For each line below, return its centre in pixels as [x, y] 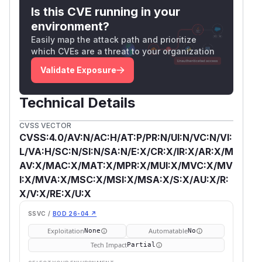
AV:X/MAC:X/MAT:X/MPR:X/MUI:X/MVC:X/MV [126, 165]
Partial [141, 244]
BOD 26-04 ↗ [75, 213]
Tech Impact [108, 244]
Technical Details [77, 102]
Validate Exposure [78, 70]
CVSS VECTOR [45, 125]
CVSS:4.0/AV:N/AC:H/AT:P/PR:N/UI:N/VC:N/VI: [126, 137]
